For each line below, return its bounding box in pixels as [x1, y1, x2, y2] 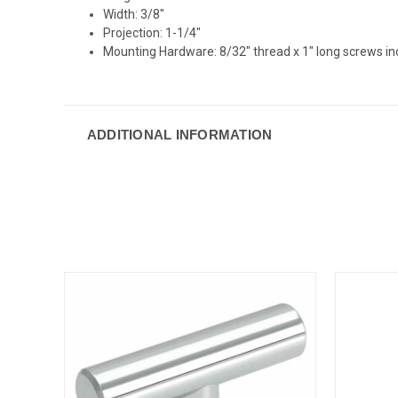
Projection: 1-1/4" [103, 25, 202, 40]
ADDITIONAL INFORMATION [86, 126, 273, 142]
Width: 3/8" [103, 6, 168, 21]
